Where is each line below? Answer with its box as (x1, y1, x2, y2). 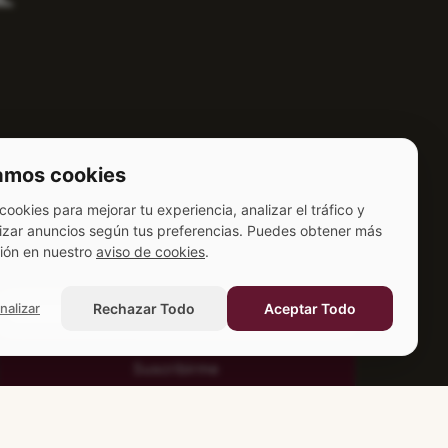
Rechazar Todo (93, 300, 195, 317)
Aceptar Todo (264, 300, 356, 317)
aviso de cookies (96, 243, 205, 260)
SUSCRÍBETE (258, 260, 357, 281)
